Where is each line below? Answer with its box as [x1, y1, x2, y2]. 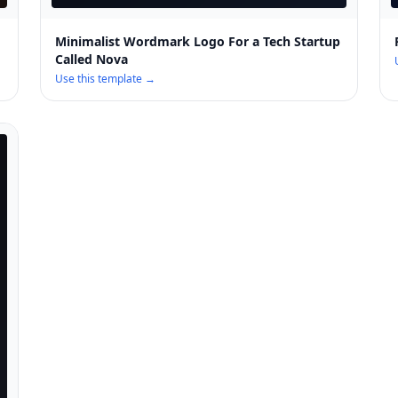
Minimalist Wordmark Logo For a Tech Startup [55, 33, 341, 51]
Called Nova [55, 51, 129, 68]
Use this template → [55, 71, 156, 87]
